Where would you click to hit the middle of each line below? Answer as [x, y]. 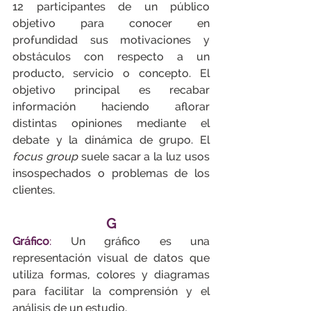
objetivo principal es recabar [111, 90]
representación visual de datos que [111, 258]
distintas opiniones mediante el [111, 123]
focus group [45, 157]
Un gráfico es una [131, 241]
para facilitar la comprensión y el [111, 291]
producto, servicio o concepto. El [111, 73]
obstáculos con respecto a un [111, 57]
